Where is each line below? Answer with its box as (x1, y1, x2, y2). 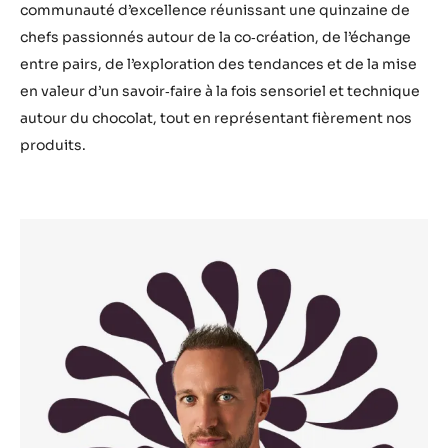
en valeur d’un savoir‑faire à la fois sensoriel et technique (20, 81, 420, 100)
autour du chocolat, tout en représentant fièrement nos (20, 108, 412, 127)
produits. (20, 135, 86, 154)
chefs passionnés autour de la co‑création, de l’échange (20, 27, 411, 46)
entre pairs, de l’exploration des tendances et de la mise (20, 54, 417, 73)
